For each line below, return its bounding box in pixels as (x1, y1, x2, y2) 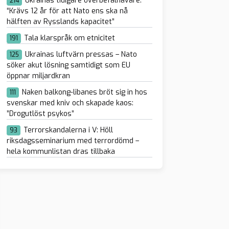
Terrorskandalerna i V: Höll (23, 125, 113, 135)
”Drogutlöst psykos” (6, 109, 74, 119)
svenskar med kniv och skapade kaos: (6, 98, 133, 108)
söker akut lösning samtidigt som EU (6, 60, 130, 70)
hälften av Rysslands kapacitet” (6, 17, 114, 27)
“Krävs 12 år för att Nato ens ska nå (6, 6, 128, 16)
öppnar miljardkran (6, 71, 70, 81)
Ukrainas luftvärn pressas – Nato (25, 50, 137, 59)
